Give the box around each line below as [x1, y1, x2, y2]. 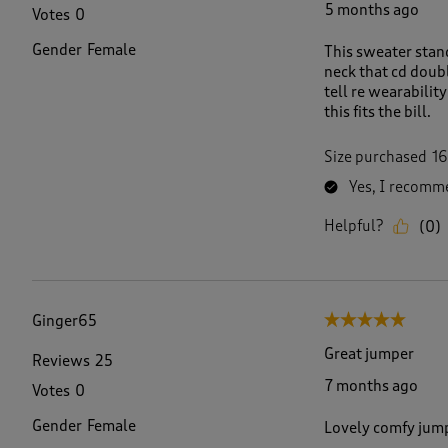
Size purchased [323, 148, 427, 167]
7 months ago [324, 376, 418, 395]
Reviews [32, 352, 90, 371]
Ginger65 [32, 312, 97, 331]
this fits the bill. [323, 102, 431, 121]
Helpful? [323, 217, 383, 236]
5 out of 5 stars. [323, 312, 430, 331]
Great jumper [323, 344, 414, 363]
